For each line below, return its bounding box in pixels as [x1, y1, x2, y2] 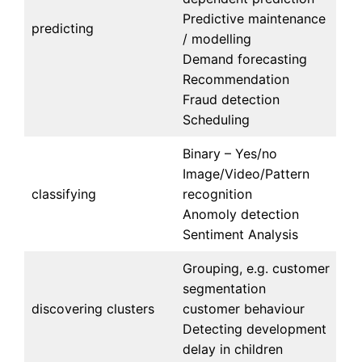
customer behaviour [183, 301, 305, 318]
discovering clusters [32, 301, 155, 318]
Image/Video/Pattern [183, 166, 310, 183]
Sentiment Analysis [183, 226, 299, 243]
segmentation [183, 280, 267, 297]
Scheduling [183, 112, 250, 128]
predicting [32, 20, 95, 37]
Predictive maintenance [183, 11, 326, 27]
